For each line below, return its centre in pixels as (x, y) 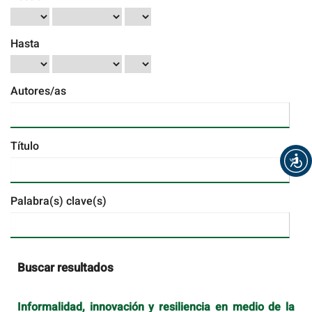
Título (25, 147)
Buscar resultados (65, 268)
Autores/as (38, 92)
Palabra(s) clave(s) (58, 202)
